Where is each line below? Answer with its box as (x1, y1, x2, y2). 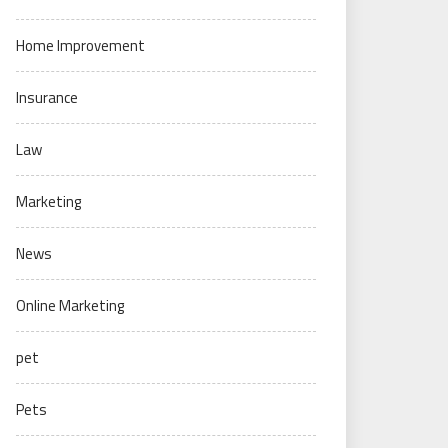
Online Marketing (16, 294, 124, 317)
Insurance (16, 86, 78, 109)
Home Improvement (16, 34, 145, 57)
